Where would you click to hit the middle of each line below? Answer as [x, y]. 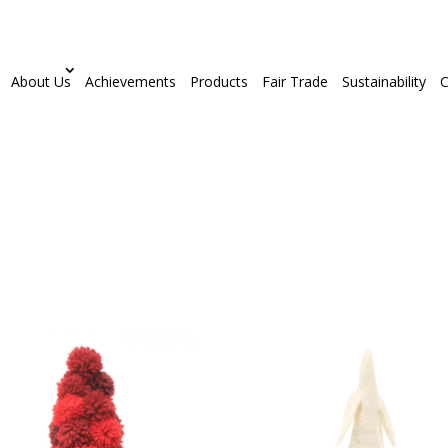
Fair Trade [294, 81]
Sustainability [383, 81]
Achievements [130, 81]
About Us [40, 81]
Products [218, 81]
